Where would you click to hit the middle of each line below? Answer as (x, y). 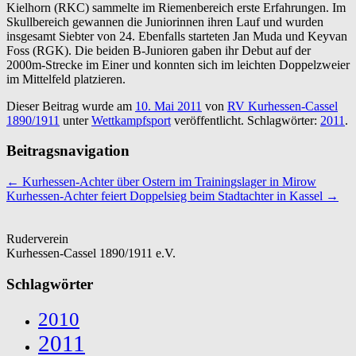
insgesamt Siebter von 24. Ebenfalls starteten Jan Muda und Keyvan (177, 36)
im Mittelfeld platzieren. (66, 79)
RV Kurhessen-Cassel (282, 106)
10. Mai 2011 (168, 106)
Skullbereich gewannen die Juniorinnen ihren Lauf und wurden (165, 21)
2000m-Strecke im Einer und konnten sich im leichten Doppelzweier (178, 64)
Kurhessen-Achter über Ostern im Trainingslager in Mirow (168, 182)
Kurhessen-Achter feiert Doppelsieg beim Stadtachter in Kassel (166, 196)
